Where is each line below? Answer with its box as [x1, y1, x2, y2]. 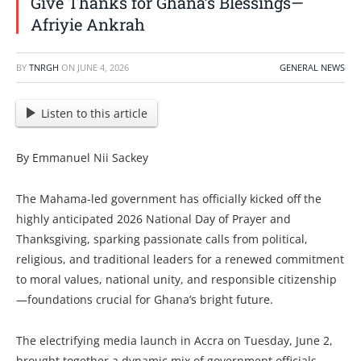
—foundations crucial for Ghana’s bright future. [16, 291, 273, 307]
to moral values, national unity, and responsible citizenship [16, 271, 337, 287]
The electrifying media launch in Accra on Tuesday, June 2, [16, 332, 333, 348]
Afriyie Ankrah [31, 13, 145, 35]
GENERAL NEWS [280, 60, 345, 73]
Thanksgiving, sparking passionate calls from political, [16, 230, 308, 247]
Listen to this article [40, 105, 147, 121]
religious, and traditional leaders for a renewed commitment [16, 251, 344, 267]
